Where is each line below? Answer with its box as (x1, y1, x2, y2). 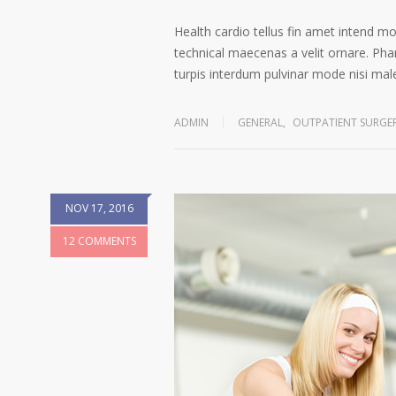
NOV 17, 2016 (65, 201, 133, 216)
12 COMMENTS (62, 233, 136, 248)
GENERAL (238, 115, 283, 130)
